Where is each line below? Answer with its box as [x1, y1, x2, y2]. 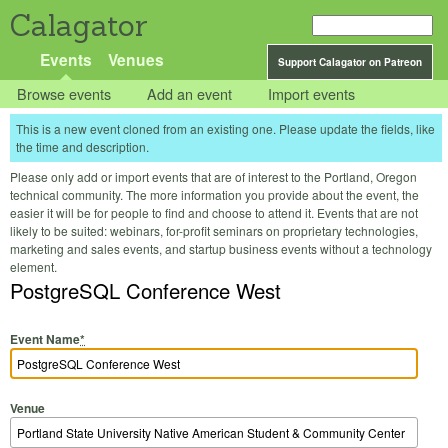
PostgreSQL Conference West [10, 276, 281, 306]
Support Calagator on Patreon [278, 55, 422, 69]
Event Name [10, 329, 80, 348]
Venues [107, 48, 164, 71]
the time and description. [16, 138, 149, 156]
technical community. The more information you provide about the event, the [10, 186, 419, 204]
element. [10, 258, 57, 276]
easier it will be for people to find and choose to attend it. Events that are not [10, 204, 418, 222]
